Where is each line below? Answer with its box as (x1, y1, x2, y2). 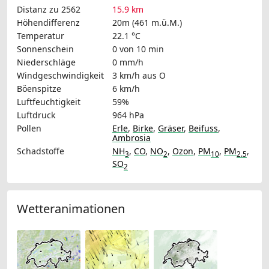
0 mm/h (112, 56, 144, 68)
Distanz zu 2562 (17, 4, 80, 16)
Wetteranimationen (17, 201, 125, 217)
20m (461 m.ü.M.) (112, 17, 182, 29)
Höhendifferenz (17, 17, 80, 29)
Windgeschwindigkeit (17, 70, 104, 82)
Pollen (17, 122, 41, 134)
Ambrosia (112, 132, 151, 144)
